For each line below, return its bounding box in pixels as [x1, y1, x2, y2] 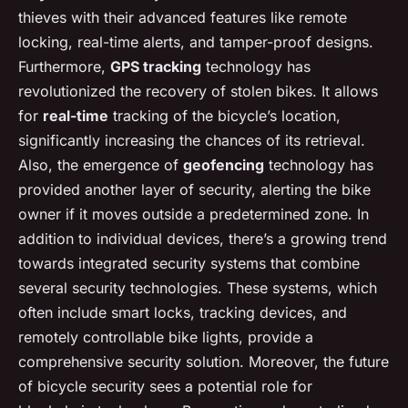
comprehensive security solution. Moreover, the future [18, 352, 389, 371]
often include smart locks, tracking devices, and [18, 302, 347, 321]
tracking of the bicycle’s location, [108, 106, 341, 125]
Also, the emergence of [18, 155, 183, 174]
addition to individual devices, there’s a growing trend [18, 229, 387, 248]
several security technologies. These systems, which [18, 278, 377, 297]
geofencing [183, 155, 264, 174]
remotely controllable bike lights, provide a [18, 327, 313, 346]
